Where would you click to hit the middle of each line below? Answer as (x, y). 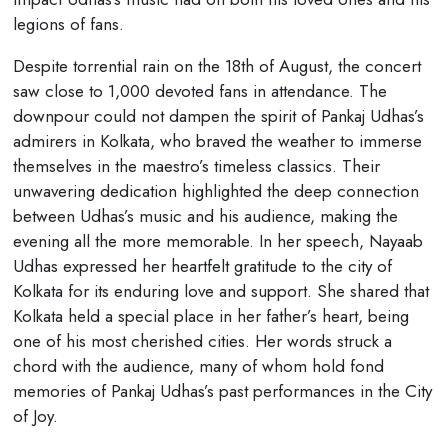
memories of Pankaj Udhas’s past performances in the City (222, 390)
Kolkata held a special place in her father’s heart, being (210, 315)
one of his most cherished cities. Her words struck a (202, 340)
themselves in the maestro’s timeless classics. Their (196, 165)
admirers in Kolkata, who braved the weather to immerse (217, 140)
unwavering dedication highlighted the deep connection (215, 190)
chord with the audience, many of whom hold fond (198, 365)
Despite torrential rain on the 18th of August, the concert (216, 65)
